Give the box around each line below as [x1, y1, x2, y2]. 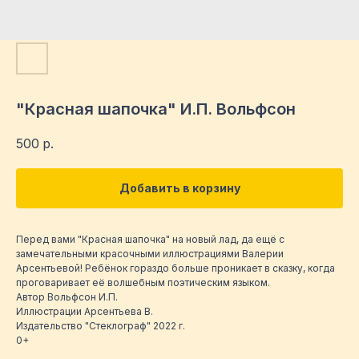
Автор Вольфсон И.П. [16, 291, 118, 304]
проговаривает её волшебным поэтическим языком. [16, 276, 270, 289]
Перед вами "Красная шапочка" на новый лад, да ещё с [16, 233, 284, 246]
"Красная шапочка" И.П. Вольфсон [16, 99, 296, 119]
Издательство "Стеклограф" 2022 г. [16, 320, 185, 333]
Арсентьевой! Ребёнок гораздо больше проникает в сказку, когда [16, 262, 335, 275]
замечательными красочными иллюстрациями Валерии [16, 248, 284, 260]
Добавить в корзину [119, 181, 240, 196]
